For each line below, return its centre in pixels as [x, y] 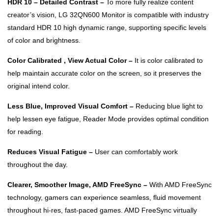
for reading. [25, 131]
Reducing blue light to [169, 106]
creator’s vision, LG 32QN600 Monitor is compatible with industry [108, 14]
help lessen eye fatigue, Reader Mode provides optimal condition [108, 119]
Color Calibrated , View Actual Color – [71, 60]
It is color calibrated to [169, 60]
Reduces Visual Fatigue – [51, 151]
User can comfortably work [136, 151]
